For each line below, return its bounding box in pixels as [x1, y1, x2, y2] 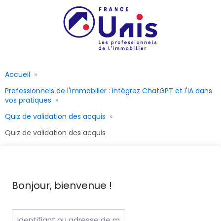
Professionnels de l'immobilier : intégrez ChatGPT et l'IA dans [5, 85, 212, 96]
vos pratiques [5, 95, 51, 105]
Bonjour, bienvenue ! [12, 178, 112, 192]
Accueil [5, 69, 30, 79]
